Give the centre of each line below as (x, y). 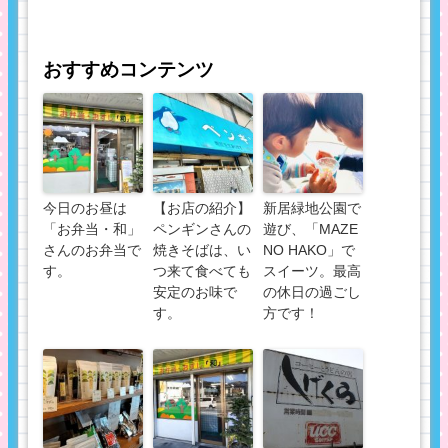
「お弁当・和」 (92, 229)
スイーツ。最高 (312, 271)
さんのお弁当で (92, 250)
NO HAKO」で (309, 250)
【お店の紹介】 (202, 208)
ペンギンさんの (202, 229)
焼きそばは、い (202, 250)
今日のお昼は (85, 208)
